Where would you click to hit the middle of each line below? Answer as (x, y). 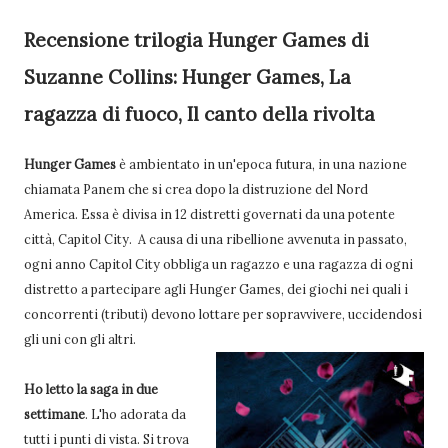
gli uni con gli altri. (80, 338)
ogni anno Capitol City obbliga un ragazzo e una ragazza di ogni (218, 263)
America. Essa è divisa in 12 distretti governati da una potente (209, 213)
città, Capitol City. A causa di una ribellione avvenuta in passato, (215, 238)
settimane (54, 413)
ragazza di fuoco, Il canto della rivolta (199, 113)
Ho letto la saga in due (91, 388)
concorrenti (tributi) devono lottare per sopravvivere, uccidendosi (223, 313)
